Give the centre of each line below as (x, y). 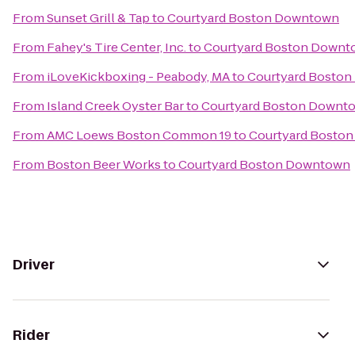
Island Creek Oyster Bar (115, 106)
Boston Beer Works (104, 164)
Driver (34, 265)
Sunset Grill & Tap (98, 18)
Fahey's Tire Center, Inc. (116, 47)
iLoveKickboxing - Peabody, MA (138, 76)
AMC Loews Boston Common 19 (139, 135)
